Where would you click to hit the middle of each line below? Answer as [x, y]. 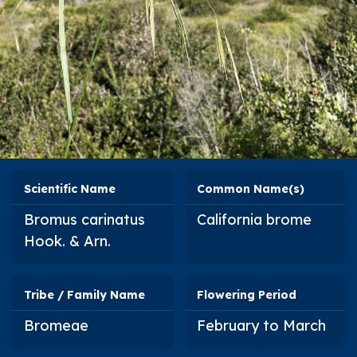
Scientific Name [70, 188]
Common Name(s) [250, 188]
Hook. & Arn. [67, 241]
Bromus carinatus [84, 219]
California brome [254, 219]
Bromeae [56, 325]
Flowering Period [246, 294]
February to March [261, 325]
